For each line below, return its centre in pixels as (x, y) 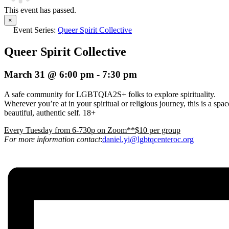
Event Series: (36, 30)
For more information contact (52, 139)
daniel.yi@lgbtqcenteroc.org (148, 139)
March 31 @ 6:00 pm (49, 74)
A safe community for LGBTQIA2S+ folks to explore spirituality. (110, 94)
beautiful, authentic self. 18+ (51, 112)
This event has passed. (40, 10)
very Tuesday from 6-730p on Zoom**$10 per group (95, 130)
